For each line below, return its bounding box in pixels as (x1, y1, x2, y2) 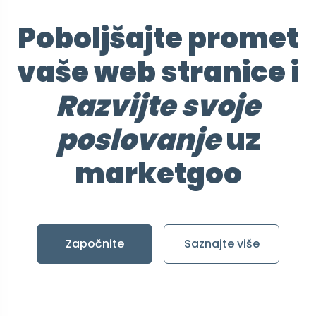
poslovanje (56, 120, 221, 159)
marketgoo (74, 154, 242, 193)
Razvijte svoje (56, 86, 260, 126)
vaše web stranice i (17, 52, 299, 92)
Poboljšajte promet (18, 18, 298, 58)
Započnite (65, 236, 124, 252)
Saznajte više (183, 236, 260, 252)
